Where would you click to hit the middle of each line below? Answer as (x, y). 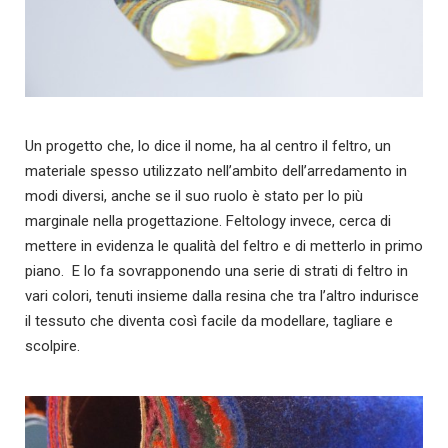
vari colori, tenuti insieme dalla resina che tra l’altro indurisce (222, 295)
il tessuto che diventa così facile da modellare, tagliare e (209, 320)
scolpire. (52, 345)
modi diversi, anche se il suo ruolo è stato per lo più (194, 195)
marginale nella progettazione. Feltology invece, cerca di (208, 220)
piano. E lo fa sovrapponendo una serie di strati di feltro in (216, 270)
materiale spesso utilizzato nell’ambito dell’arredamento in (216, 170)
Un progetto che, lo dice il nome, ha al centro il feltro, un (208, 145)
